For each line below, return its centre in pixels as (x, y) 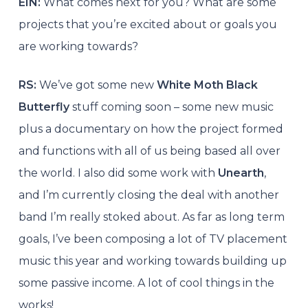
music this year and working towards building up (152, 261)
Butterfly (44, 107)
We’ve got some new (98, 85)
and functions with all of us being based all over (149, 151)
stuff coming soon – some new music (171, 107)
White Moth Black (207, 85)
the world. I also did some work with (118, 173)
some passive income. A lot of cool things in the (146, 283)
